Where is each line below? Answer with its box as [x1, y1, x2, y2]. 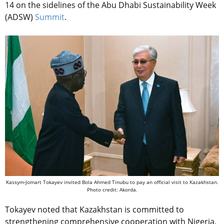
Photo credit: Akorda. [86, 185, 137, 193]
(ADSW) [5, 11, 33, 23]
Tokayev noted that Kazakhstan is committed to [5, 203, 184, 215]
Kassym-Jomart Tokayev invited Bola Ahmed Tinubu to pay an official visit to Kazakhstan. [5, 178, 218, 185]
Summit [35, 11, 64, 23]
